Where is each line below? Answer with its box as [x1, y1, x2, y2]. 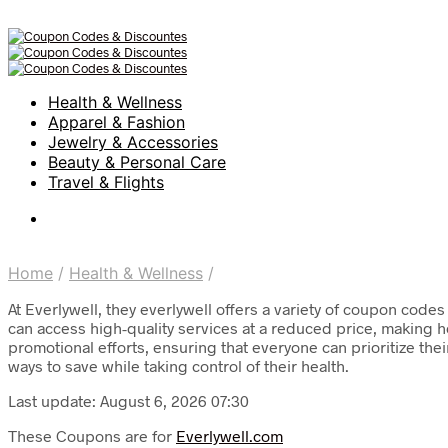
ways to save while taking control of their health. [8, 356, 349, 375]
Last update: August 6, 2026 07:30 [8, 391, 249, 410]
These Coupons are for [8, 426, 176, 445]
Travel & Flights [48, 172, 164, 192]
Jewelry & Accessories [48, 132, 218, 152]
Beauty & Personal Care [48, 152, 226, 172]
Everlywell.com [176, 426, 283, 445]
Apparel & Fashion [48, 112, 185, 132]
